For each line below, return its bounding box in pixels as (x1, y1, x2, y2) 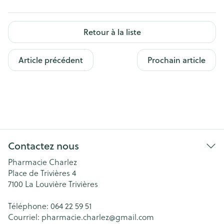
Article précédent (18, 53, 83, 65)
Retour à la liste (83, 25, 141, 37)
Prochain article (147, 53, 205, 65)
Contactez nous (8, 138, 79, 153)
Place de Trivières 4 (8, 166, 76, 178)
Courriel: (8, 210, 41, 222)
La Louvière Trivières (25, 177, 98, 189)
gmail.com (115, 210, 154, 222)
